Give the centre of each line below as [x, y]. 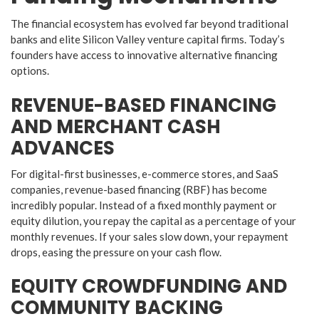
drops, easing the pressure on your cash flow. [116, 252]
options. [30, 71]
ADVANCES [63, 148]
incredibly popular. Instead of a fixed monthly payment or [144, 205]
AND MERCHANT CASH [116, 126]
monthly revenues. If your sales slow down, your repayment [150, 236]
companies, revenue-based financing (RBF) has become [139, 189]
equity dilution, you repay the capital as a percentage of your [153, 220]
